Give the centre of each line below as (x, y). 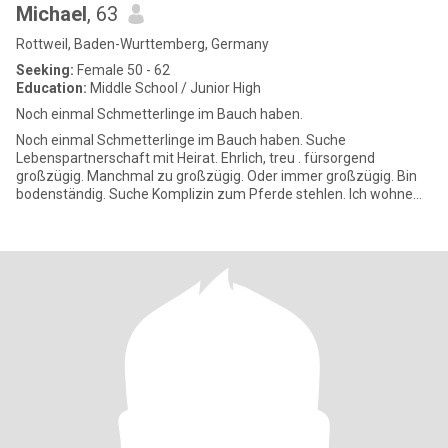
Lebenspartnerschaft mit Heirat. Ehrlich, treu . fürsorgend (195, 158)
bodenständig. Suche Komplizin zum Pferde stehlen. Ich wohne (214, 194)
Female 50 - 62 (122, 70)
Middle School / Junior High (174, 88)
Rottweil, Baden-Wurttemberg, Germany (142, 44)
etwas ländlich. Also (78, 212)
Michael (51, 14)
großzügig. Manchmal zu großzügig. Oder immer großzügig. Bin (206, 176)
